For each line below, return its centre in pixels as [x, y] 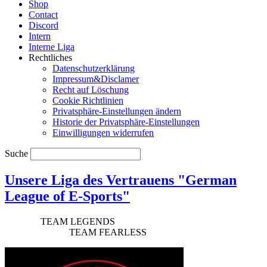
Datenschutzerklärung [94, 68]
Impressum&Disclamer [96, 79]
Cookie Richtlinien [88, 100]
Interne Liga [52, 47]
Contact [43, 15]
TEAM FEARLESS [76, 232]
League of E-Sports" [67, 196]
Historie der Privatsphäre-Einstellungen [126, 122]
